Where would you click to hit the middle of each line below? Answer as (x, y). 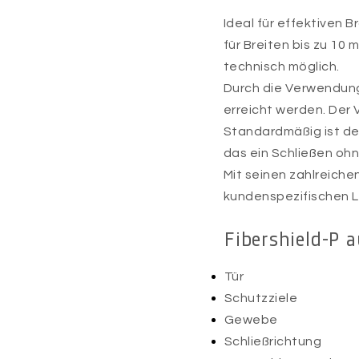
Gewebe (251, 320)
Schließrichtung (273, 341)
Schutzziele (261, 298)
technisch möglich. (282, 67)
